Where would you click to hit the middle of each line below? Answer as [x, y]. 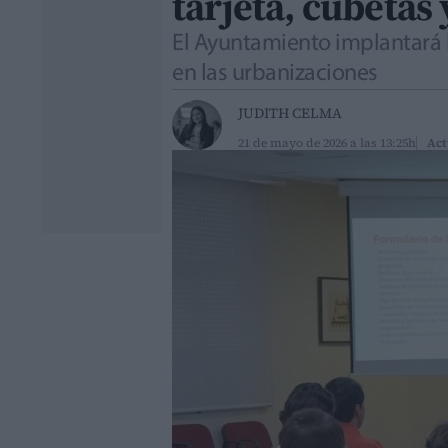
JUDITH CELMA [290, 113]
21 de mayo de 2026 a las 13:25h [327, 143]
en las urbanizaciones [275, 74]
